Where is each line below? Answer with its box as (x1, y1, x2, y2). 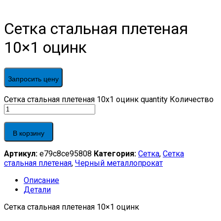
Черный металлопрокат (75, 158, 163, 168)
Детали (24, 184, 51, 194)
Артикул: (4, 148, 39, 158)
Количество (170, 94, 214, 104)
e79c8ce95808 (39, 148, 94, 158)
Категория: (94, 148, 138, 158)
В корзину (13, 129, 44, 137)
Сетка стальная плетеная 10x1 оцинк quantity (4, 94, 168, 104)
